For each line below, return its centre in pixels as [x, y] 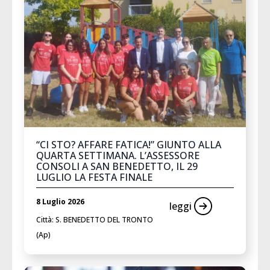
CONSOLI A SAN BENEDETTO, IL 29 [117, 166]
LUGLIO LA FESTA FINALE [94, 177]
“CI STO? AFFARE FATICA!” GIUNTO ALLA [129, 144]
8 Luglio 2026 [60, 201]
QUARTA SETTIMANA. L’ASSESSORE [118, 155]
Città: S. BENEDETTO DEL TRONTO [95, 219]
